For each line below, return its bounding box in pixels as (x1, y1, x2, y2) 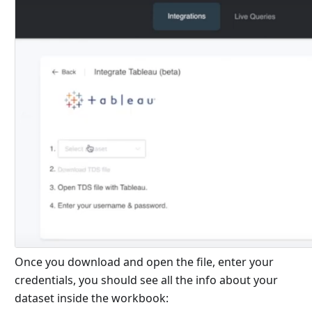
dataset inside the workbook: (14, 290, 169, 306)
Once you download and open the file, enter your (14, 254, 274, 270)
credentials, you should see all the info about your (14, 272, 278, 288)
